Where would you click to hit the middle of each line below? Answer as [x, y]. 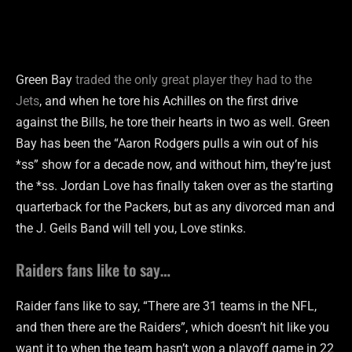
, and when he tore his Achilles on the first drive [169, 101]
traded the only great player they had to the [194, 80]
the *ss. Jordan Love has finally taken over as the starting [174, 186]
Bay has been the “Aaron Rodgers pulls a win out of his [167, 144]
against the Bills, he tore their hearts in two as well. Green [173, 123]
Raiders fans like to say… [93, 270]
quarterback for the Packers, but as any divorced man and [175, 207]
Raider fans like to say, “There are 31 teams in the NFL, [166, 306]
